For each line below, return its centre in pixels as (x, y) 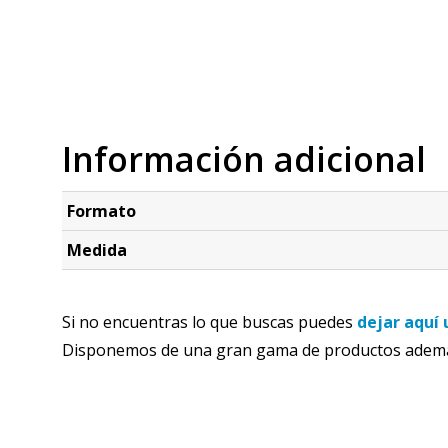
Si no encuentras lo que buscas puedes (209, 322)
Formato (101, 211)
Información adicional (244, 159)
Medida (97, 250)
